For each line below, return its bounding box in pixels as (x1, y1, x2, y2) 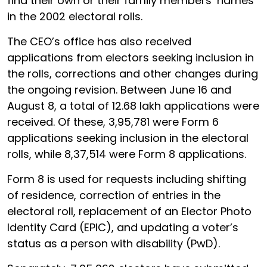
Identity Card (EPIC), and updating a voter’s (7, 220, 238, 235)
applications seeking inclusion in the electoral (7, 131, 249, 145)
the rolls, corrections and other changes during (7, 66, 258, 81)
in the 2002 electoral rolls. (7, 9, 142, 24)
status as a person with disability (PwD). (7, 236, 220, 251)
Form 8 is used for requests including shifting (7, 172, 246, 187)
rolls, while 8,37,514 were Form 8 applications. (7, 147, 246, 162)
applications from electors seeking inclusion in (7, 50, 254, 65)
